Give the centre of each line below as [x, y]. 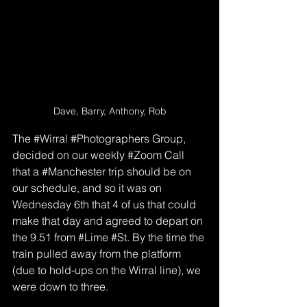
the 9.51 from [45, 237]
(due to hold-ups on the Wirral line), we [108, 270]
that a [27, 171]
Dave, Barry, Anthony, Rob [110, 111]
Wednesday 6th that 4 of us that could [106, 204]
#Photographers [110, 138]
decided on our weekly [70, 155]
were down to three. [60, 286]
